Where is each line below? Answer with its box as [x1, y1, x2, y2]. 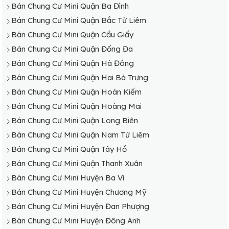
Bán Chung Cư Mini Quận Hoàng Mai [11, 101, 142, 111]
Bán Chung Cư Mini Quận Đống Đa [11, 43, 133, 54]
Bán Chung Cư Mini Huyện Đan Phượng [11, 201, 149, 211]
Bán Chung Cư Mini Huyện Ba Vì [11, 172, 124, 182]
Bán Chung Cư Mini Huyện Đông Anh [11, 215, 141, 225]
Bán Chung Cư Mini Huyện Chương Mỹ [11, 187, 146, 197]
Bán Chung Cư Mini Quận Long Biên [11, 115, 138, 125]
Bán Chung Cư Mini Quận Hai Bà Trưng [11, 72, 148, 82]
